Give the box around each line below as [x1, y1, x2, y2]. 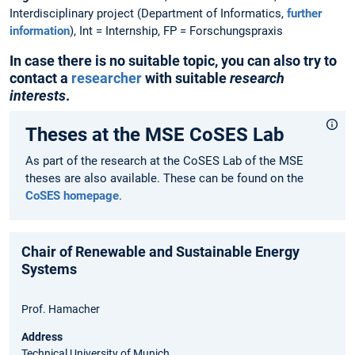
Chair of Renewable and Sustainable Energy [21, 242, 300, 260]
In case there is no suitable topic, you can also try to [10, 52, 337, 69]
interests [10, 86, 66, 104]
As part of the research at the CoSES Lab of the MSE [25, 153, 303, 168]
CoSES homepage [25, 188, 119, 203]
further [287, 6, 322, 21]
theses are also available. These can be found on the [25, 170, 303, 185]
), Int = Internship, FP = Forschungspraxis [70, 24, 283, 39]
